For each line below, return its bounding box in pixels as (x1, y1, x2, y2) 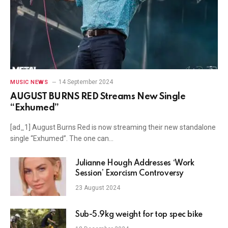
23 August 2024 (75, 184, 120, 191)
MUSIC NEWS (10, 78, 48, 85)
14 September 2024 (58, 78, 113, 85)
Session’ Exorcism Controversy (75, 169, 184, 178)
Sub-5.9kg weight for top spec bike (75, 210, 203, 219)
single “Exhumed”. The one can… (10, 134, 113, 142)
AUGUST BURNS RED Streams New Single (10, 92, 186, 101)
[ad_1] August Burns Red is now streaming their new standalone (10, 123, 216, 131)
